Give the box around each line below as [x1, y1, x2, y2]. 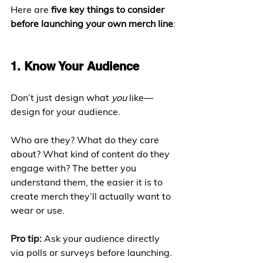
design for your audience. [11, 106, 120, 117]
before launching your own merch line [11, 18, 173, 29]
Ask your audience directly [42, 232, 162, 244]
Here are [11, 4, 51, 15]
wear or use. [11, 204, 65, 216]
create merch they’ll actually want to [11, 190, 173, 202]
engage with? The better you [11, 162, 139, 174]
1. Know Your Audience [11, 59, 139, 73]
